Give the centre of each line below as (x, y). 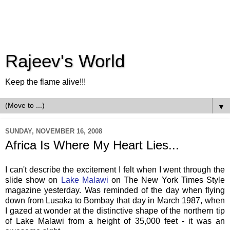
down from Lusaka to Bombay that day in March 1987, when (115, 200)
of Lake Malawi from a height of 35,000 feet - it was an (115, 221)
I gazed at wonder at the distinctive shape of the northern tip (115, 210)
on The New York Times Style (168, 180)
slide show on (33, 180)
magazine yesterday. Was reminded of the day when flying (115, 190)
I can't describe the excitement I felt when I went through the (115, 169)
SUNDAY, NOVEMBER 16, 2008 (54, 131)
